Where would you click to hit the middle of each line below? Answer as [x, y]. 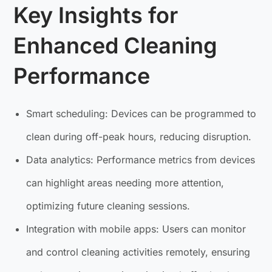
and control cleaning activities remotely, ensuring [138, 252]
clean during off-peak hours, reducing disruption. [139, 137]
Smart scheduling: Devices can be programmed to [141, 114]
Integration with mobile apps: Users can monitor [136, 229]
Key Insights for [96, 15]
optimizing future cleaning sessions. [108, 206]
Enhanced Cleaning [116, 46]
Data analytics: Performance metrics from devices [141, 160]
